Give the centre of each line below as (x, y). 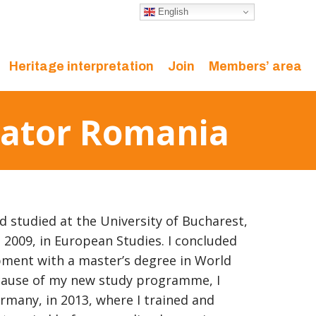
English (172, 11)
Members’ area (255, 66)
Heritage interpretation (81, 66)
